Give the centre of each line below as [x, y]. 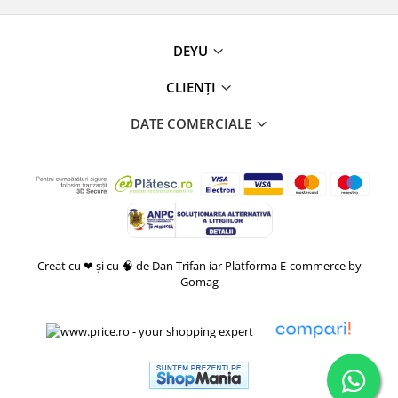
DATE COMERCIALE [192, 124]
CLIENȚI [192, 88]
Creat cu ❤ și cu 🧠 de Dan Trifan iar [129, 266]
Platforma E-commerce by [293, 266]
